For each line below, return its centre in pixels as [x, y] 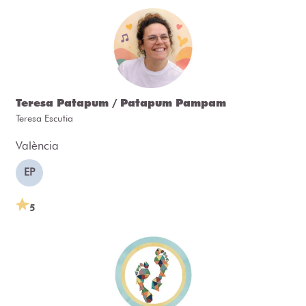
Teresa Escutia [44, 119]
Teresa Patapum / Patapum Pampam [121, 103]
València [37, 146]
